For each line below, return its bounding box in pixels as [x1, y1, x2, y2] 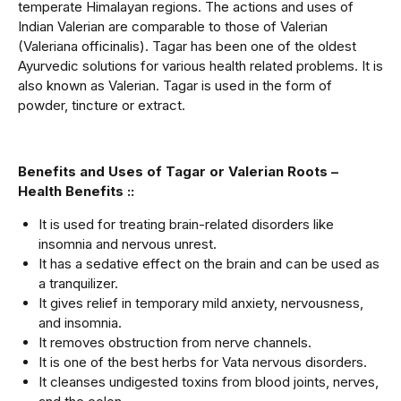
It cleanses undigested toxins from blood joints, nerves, [38, 373, 379, 391]
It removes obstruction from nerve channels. [38, 334, 311, 352]
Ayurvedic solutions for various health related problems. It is [18, 57, 383, 75]
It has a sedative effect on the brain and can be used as [38, 255, 380, 273]
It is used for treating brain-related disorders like [38, 216, 334, 234]
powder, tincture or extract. [18, 97, 185, 115]
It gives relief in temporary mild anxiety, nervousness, [38, 294, 363, 312]
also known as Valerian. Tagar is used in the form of [18, 77, 332, 95]
